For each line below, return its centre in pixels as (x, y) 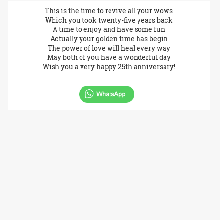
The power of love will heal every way (109, 48)
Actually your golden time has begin (109, 38)
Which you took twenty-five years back (109, 20)
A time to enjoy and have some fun (109, 29)
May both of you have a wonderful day (109, 57)
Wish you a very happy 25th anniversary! (109, 66)
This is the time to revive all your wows (109, 10)
